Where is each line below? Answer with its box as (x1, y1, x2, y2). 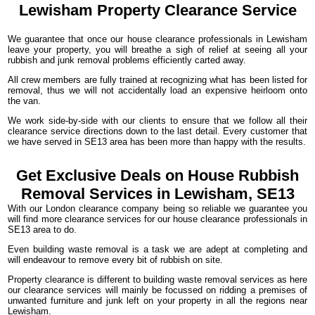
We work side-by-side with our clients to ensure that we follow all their (8, 115, 307, 126)
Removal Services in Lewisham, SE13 (20, 185, 295, 202)
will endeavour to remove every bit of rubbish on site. (8, 255, 224, 265)
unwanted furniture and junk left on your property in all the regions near (8, 295, 307, 306)
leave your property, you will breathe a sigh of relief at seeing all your (8, 44, 307, 55)
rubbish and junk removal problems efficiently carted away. (8, 55, 247, 65)
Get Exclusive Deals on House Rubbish (16, 167, 299, 184)
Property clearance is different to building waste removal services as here (8, 274, 307, 285)
